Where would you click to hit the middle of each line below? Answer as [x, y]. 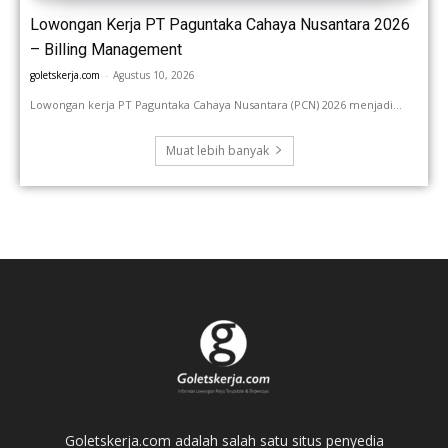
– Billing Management [106, 49]
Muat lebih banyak [217, 150]
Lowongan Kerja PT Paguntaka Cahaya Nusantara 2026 [220, 24]
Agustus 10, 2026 [154, 74]
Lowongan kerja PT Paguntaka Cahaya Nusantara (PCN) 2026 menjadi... [216, 104]
